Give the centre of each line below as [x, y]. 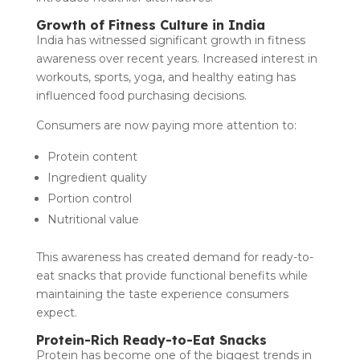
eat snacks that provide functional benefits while [172, 275]
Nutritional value [94, 219]
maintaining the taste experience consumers [162, 294]
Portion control [91, 198]
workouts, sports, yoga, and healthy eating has [166, 77]
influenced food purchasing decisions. [141, 95]
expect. [56, 312]
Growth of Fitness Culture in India [150, 25]
